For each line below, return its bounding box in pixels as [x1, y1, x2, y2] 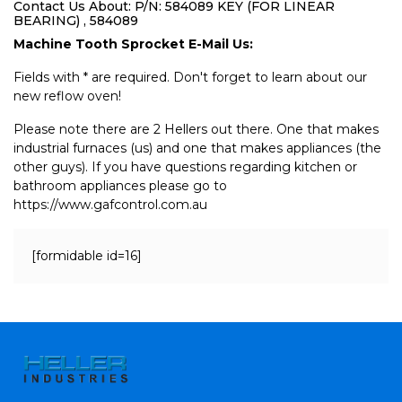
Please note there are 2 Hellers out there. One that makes [13, 121, 379, 137]
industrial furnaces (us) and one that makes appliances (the [13, 140, 381, 156]
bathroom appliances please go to [13, 178, 227, 194]
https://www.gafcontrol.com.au [13, 197, 207, 213]
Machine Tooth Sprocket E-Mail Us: [13, 36, 253, 52]
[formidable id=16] [31, 248, 142, 264]
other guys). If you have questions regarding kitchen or [13, 159, 357, 175]
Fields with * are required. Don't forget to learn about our [13, 69, 367, 85]
